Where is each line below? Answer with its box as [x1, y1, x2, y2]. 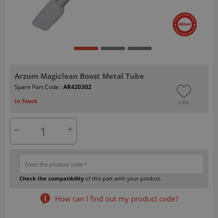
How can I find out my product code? [54, 193, 178, 203]
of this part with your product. [84, 174, 162, 182]
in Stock [15, 96, 37, 105]
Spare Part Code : [15, 82, 63, 91]
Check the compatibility [19, 174, 84, 182]
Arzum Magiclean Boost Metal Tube [15, 71, 144, 81]
